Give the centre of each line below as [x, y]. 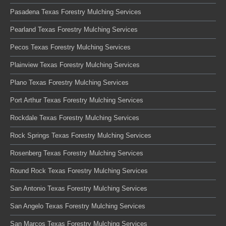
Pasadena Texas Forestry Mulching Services [76, 12]
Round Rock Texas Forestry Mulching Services [79, 171]
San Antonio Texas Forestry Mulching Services [79, 188]
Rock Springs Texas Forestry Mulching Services [81, 135]
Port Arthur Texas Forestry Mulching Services [77, 100]
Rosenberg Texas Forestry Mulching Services [77, 153]
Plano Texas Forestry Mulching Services [69, 82]
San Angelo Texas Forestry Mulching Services [78, 206]
